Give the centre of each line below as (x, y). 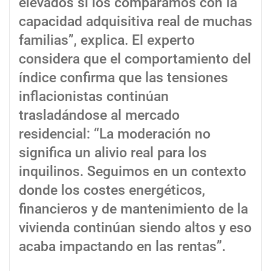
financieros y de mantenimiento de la (133, 209)
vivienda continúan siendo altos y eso (135, 227)
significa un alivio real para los (113, 152)
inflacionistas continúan (94, 96)
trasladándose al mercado (99, 115)
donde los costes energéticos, (112, 190)
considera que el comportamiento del (135, 59)
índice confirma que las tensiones (123, 77)
